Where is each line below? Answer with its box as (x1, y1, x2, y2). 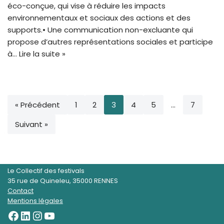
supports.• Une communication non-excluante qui (7, 24, 193, 35)
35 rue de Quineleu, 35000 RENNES (7, 176, 118, 186)
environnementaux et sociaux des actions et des (7, 12, 190, 23)
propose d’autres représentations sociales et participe (7, 36, 213, 47)
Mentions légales (7, 196, 63, 206)
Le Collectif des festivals (7, 166, 84, 176)
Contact (7, 186, 33, 196)
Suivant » (15, 119, 48, 130)
